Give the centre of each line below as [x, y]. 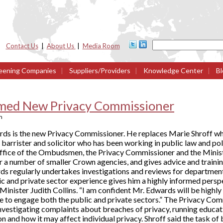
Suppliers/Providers [100, 70]
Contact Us [22, 46]
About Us [61, 46]
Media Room [101, 46]
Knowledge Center [172, 70]
